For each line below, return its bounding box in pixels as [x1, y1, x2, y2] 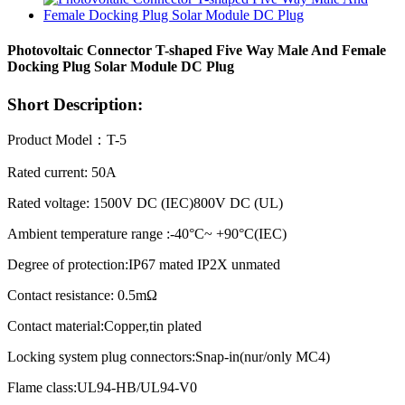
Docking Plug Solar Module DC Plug [7, 59, 234, 75]
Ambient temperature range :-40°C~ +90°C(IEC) [7, 226, 287, 242]
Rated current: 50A [7, 165, 117, 181]
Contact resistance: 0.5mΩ [7, 287, 157, 304]
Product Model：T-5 [7, 132, 127, 148]
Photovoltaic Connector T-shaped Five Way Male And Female [7, 42, 386, 59]
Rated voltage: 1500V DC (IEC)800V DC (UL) [7, 195, 283, 212]
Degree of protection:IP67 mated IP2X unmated [7, 257, 280, 273]
